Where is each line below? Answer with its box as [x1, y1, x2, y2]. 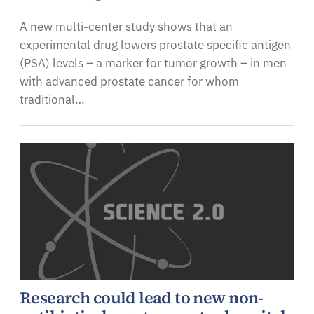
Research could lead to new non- [20, 286, 264, 309]
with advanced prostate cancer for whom [20, 73, 239, 89]
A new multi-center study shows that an [20, 18, 233, 34]
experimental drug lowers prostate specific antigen [20, 36, 291, 53]
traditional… [20, 91, 85, 107]
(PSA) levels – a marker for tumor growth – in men [20, 55, 287, 71]
